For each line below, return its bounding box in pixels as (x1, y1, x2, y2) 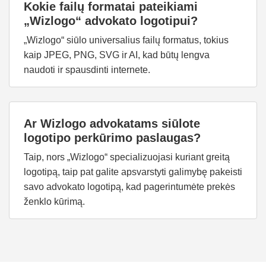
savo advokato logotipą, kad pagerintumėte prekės (24, 182, 235, 192)
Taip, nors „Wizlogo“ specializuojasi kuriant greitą (24, 152, 230, 162)
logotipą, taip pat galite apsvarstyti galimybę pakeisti (24, 167, 242, 177)
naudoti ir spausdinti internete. (24, 65, 150, 75)
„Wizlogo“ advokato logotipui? (24, 14, 198, 27)
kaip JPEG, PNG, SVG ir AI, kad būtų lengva (24, 50, 210, 60)
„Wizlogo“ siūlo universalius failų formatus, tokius (24, 35, 229, 45)
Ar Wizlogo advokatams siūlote (24, 117, 200, 130)
